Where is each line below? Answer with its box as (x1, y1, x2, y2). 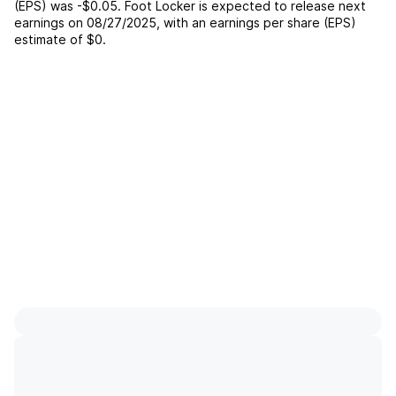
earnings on (14, 15, 83, 30)
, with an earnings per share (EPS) (156, 15, 356, 30)
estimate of (14, 32, 83, 47)
